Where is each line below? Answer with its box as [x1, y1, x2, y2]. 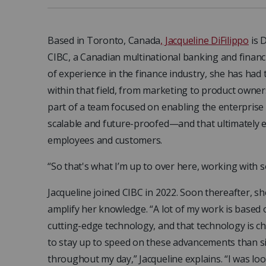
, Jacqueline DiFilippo [160, 34, 249, 47]
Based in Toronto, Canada [47, 34, 161, 47]
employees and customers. [47, 134, 163, 147]
